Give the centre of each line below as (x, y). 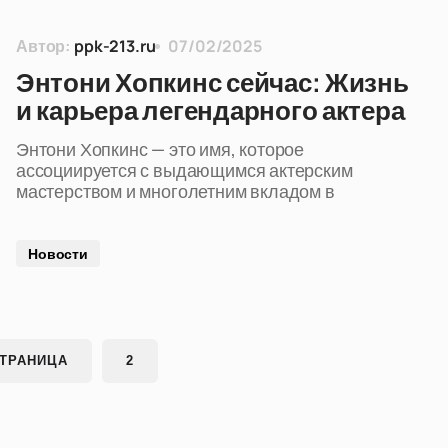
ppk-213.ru (115, 46)
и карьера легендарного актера (210, 111)
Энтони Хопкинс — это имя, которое (160, 149)
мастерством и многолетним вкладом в (175, 191)
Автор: (43, 46)
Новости (58, 253)
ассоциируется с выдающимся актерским (184, 170)
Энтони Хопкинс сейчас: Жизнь (212, 83)
